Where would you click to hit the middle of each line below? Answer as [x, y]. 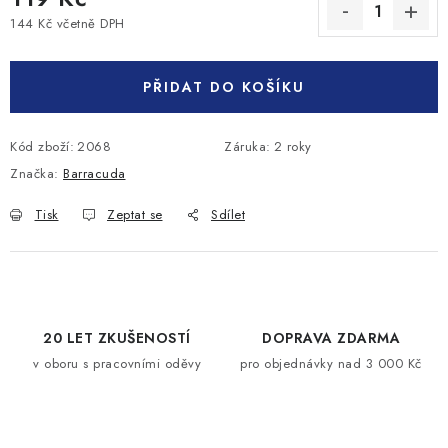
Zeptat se [135, 214]
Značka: [36, 173]
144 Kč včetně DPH [67, 23]
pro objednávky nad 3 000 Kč [331, 363]
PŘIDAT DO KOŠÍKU [224, 87]
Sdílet [228, 214]
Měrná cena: [48, 41]
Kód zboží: [42, 146]
